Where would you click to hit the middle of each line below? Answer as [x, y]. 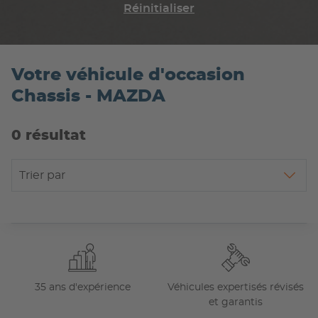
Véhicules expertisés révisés [236, 287]
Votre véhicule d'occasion [128, 75]
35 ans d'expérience [82, 287]
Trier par [42, 175]
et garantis [236, 302]
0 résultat [49, 136]
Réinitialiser [159, 9]
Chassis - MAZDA [88, 97]
